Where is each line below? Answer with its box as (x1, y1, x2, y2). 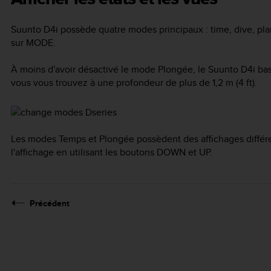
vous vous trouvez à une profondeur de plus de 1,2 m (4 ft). (11, 76, 257, 90)
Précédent (30, 197, 70, 210)
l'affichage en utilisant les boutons (11, 145, 157, 160)
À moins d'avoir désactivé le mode (11, 62, 158, 77)
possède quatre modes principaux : (58, 22, 211, 36)
